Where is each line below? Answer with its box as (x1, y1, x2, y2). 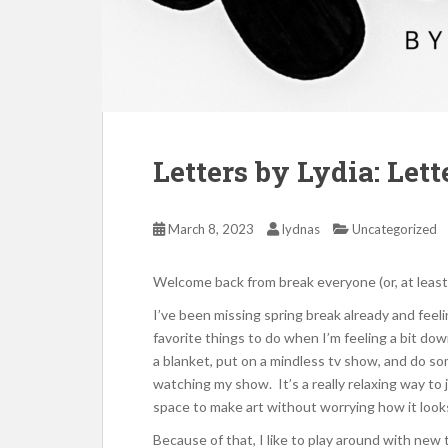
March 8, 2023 (168, 221, 254, 237)
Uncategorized (352, 221, 437, 237)
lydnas (282, 221, 320, 237)
